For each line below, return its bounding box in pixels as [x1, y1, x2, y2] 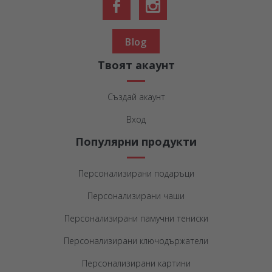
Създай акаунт [107, 91, 165, 103]
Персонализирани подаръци [78, 168, 194, 180]
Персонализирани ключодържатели [64, 235, 208, 247]
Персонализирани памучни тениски [64, 212, 208, 225]
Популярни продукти [75, 134, 197, 149]
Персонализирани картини [81, 257, 191, 270]
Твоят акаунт [97, 58, 175, 73]
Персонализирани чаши [87, 190, 185, 202]
